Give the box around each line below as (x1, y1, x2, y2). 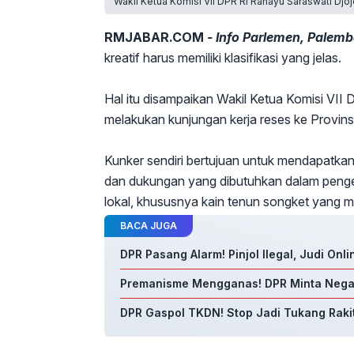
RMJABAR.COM (104, 28, 204, 45)
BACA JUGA (120, 219, 177, 232)
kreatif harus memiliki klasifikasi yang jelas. (104, 49, 341, 66)
